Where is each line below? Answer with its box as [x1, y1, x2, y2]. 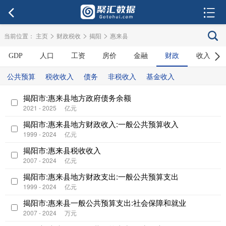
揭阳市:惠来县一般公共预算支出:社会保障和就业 [23, 197, 186, 208]
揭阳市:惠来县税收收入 [23, 145, 101, 155]
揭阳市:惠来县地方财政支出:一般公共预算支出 [23, 171, 179, 182]
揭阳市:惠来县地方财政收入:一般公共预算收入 [23, 119, 179, 129]
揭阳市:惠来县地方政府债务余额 [23, 92, 131, 103]
